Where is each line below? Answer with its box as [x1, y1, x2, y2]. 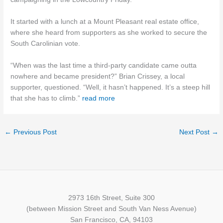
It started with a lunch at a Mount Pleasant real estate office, [10, 18, 200, 25]
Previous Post [11, 128, 57, 136]
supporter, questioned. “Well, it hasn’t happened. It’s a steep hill [10, 83, 211, 91]
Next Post [179, 128, 212, 136]
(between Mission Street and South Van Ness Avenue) [26, 205, 197, 213]
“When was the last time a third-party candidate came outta [10, 61, 197, 69]
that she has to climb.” [10, 94, 83, 102]
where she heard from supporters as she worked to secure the [10, 29, 208, 36]
